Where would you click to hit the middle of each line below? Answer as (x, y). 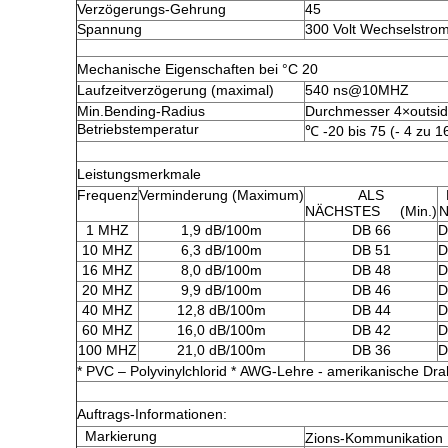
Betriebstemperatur (138, 129)
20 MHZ (107, 290)
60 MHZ (107, 330)
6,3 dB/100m (221, 250)
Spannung (109, 29)
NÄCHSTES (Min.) (371, 211)
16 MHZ (107, 270)
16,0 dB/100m (221, 330)
